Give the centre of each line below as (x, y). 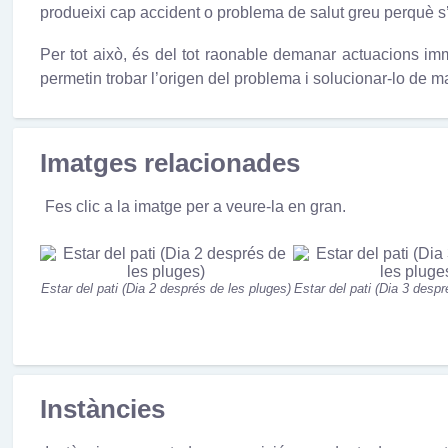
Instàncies (102, 408)
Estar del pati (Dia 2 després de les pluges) (166, 289)
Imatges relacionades (169, 162)
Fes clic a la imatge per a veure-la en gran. (195, 207)
